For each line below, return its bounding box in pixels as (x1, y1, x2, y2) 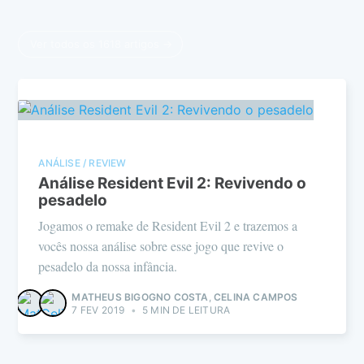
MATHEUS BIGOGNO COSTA (71, 290, 209, 303)
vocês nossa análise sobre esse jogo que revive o (38, 236, 284, 254)
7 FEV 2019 (71, 303, 125, 316)
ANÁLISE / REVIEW (38, 156, 127, 169)
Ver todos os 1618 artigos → (30, 37, 173, 50)
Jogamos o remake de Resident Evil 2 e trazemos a (38, 216, 298, 234)
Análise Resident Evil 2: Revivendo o (38, 174, 307, 193)
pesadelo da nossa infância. (38, 257, 178, 275)
